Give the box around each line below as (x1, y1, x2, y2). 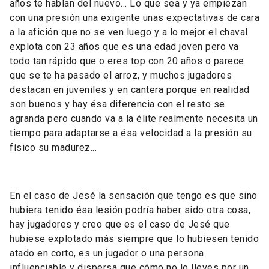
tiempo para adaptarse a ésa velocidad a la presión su (10, 127, 252, 139)
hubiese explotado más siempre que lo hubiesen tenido (10, 232, 259, 244)
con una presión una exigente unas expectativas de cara (10, 11, 259, 23)
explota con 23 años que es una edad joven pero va (10, 40, 239, 52)
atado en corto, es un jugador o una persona (10, 247, 204, 259)
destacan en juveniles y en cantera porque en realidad (10, 83, 250, 95)
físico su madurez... (10, 141, 97, 153)
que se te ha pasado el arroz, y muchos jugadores (10, 69, 232, 81)
